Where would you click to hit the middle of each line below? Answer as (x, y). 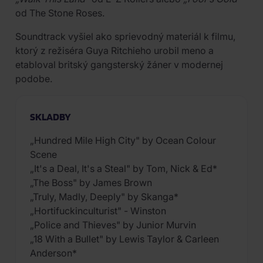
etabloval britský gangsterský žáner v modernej (119, 65)
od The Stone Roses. (60, 13)
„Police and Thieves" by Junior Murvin (113, 225)
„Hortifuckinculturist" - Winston (98, 211)
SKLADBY (50, 117)
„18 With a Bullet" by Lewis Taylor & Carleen (124, 239)
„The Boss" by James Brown (91, 183)
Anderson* (53, 253)
